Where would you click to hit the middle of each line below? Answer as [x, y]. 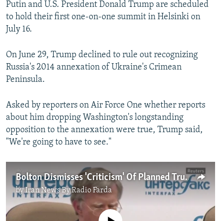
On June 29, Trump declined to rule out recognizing [102, 55]
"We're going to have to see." [59, 143]
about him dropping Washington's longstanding [95, 118]
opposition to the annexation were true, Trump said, [104, 130]
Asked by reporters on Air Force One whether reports [106, 106]
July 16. [19, 30]
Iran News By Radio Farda [69, 191]
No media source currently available [114, 215]
